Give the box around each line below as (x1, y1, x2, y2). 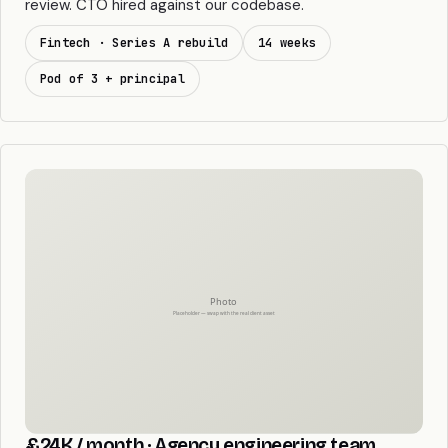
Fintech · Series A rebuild (40, 34, 229, 51)
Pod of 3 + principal (40, 70, 185, 87)
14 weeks (258, 34, 317, 51)
